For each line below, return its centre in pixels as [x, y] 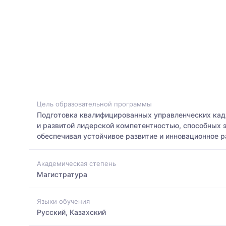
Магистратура [62, 174]
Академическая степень [76, 163]
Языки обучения [63, 201]
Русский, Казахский [71, 212]
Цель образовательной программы [94, 104]
